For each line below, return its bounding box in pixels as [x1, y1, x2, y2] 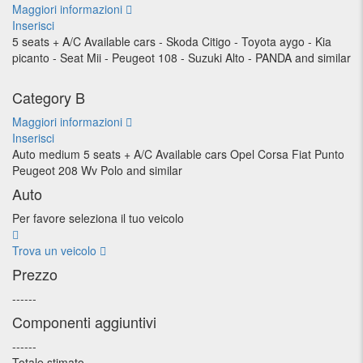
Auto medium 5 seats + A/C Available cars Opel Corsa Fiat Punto [12, 146, 344, 162]
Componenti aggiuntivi [12, 311, 156, 332]
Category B [12, 87, 85, 108]
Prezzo [12, 263, 58, 284]
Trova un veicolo [12, 242, 100, 258]
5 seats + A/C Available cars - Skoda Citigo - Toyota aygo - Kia [12, 33, 331, 49]
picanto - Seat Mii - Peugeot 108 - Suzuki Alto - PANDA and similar [12, 49, 351, 66]
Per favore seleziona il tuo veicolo [12, 210, 184, 226]
